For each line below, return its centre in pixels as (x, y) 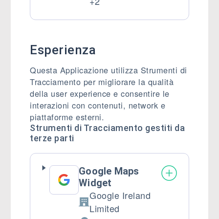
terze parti (52, 138)
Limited (105, 208)
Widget (95, 183)
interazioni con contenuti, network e (98, 105)
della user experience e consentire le (100, 93)
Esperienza (63, 50)
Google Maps (109, 171)
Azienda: (97, 208)
